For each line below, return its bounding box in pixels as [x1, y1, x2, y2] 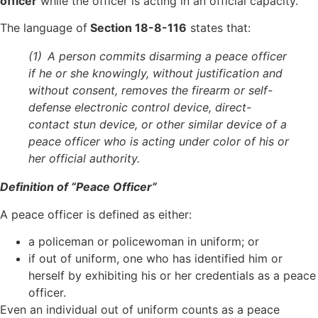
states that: [187, 21, 251, 35]
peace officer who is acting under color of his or [28, 134, 289, 149]
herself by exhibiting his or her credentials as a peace [28, 268, 316, 283]
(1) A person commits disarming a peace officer [28, 49, 287, 64]
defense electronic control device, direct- [28, 100, 251, 115]
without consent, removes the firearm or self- [28, 83, 273, 98]
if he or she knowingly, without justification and [28, 66, 283, 81]
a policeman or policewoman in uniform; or [28, 234, 259, 249]
